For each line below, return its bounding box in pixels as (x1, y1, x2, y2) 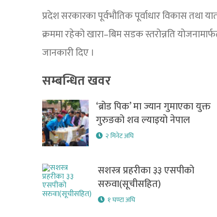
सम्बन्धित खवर (42, 71, 111, 92)
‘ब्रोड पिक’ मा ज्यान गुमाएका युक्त (95, 98, 211, 115)
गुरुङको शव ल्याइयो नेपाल (95, 112, 190, 128)
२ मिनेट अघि (105, 130, 134, 141)
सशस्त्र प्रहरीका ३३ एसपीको (98, 162, 194, 179)
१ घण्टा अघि (108, 194, 135, 205)
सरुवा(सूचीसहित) (98, 176, 161, 192)
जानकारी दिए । (42, 45, 94, 61)
